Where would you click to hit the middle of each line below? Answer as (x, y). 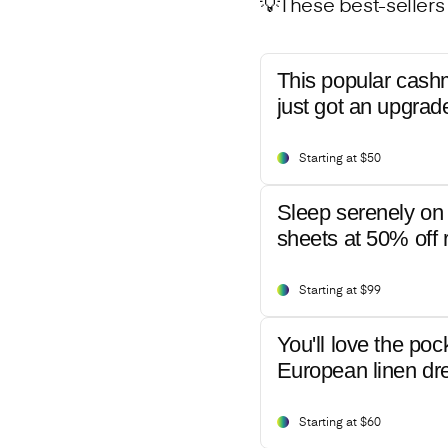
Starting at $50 (339, 158)
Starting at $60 (339, 422)
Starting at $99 (339, 290)
